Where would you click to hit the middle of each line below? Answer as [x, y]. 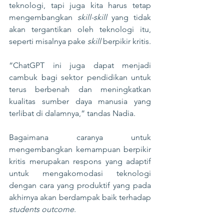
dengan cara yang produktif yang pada [80, 185]
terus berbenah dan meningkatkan [80, 89]
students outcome [41, 209]
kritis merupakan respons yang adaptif [80, 161]
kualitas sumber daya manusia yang [80, 101]
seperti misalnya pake [48, 41]
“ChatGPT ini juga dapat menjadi [80, 65]
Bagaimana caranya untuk [80, 137]
